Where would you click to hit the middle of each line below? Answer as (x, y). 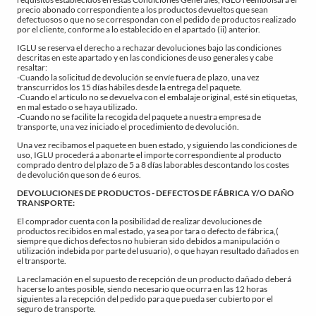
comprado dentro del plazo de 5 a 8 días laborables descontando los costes (153, 164)
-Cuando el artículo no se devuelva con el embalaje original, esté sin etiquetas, (157, 97)
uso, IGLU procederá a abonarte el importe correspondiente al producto (149, 154)
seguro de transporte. (56, 308)
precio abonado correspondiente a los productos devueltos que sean (142, 9)
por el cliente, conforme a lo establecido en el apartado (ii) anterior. (139, 29)
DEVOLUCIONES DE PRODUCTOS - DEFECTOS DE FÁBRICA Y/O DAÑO (156, 193)
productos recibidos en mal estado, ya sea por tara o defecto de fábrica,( (148, 231)
